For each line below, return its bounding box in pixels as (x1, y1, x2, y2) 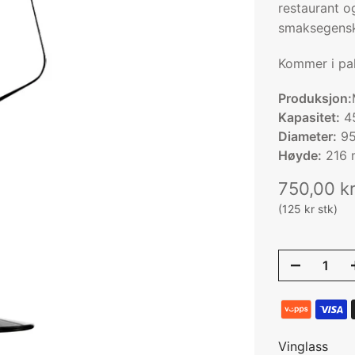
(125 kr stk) (278, 202, 338, 216)
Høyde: (278, 147, 322, 164)
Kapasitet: (278, 109, 340, 126)
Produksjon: (278, 90, 352, 107)
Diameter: (278, 128, 337, 145)
